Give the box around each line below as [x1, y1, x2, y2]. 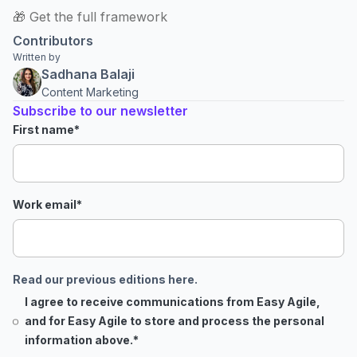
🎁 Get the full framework [13, 8, 167, 25]
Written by [13, 50, 61, 63]
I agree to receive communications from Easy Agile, [25, 295, 321, 308]
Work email [13, 198, 76, 211]
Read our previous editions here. [13, 273, 198, 286]
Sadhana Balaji [41, 65, 135, 82]
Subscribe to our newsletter [13, 103, 188, 119]
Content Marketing [41, 84, 139, 99]
